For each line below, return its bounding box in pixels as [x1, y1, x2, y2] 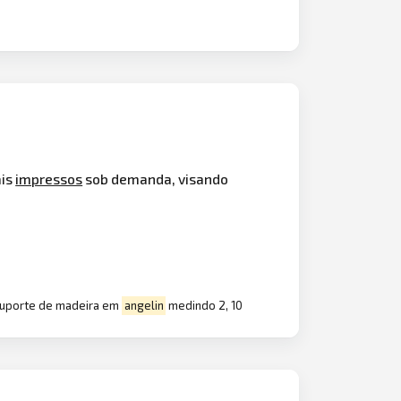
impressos [15, 169, 83, 187]
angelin [124, 298, 164, 313]
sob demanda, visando [82, 169, 229, 187]
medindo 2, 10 [166, 298, 243, 313]
